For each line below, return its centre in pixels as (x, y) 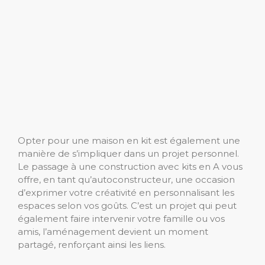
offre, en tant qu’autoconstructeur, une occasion (126, 179)
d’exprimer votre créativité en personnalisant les (126, 192)
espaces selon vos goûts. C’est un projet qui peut (127, 205)
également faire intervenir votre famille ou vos (121, 218)
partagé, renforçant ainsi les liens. (92, 244)
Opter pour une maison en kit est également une (129, 140)
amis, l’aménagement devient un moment (113, 231)
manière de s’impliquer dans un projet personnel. (128, 153)
